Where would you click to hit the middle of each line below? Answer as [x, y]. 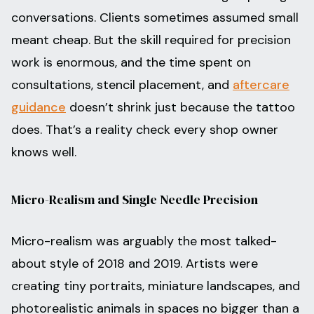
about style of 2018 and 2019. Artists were [135, 264]
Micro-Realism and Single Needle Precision [135, 200]
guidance [39, 108]
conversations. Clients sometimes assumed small [155, 18]
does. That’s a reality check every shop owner [145, 130]
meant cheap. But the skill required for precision [151, 40]
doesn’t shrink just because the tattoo [180, 108]
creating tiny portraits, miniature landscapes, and [156, 286]
